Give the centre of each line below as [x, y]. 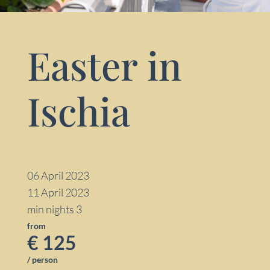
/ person [42, 260]
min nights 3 [55, 209]
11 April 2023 [58, 193]
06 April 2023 [58, 176]
